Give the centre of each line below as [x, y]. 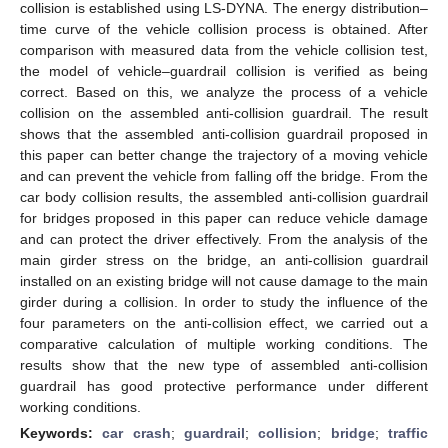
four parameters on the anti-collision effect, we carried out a [224, 322]
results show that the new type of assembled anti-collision [224, 364]
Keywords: [61, 432]
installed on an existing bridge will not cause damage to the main [224, 280]
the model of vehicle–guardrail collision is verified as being [224, 70]
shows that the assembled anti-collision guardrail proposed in [224, 133]
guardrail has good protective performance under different [224, 385]
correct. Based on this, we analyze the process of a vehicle [224, 91]
